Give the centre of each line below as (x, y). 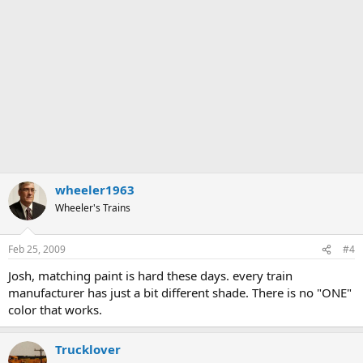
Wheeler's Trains (93, 207)
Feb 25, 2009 (37, 249)
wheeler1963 (95, 189)
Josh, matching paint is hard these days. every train (150, 275)
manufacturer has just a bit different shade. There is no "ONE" (180, 293)
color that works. (55, 310)
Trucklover (88, 349)
